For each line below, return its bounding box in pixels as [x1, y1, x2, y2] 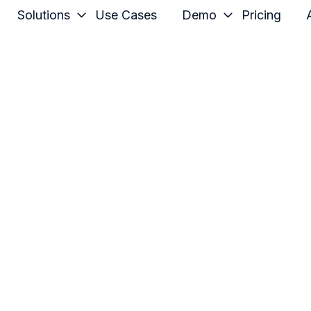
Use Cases [94, 8, 157, 22]
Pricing [241, 8, 281, 22]
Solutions [17, 8, 70, 22]
